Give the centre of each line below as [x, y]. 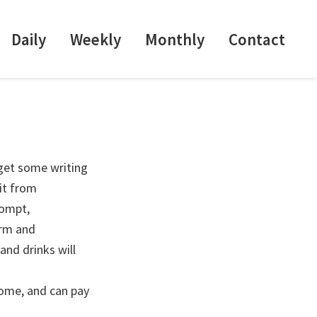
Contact [257, 39]
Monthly [175, 39]
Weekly [96, 39]
